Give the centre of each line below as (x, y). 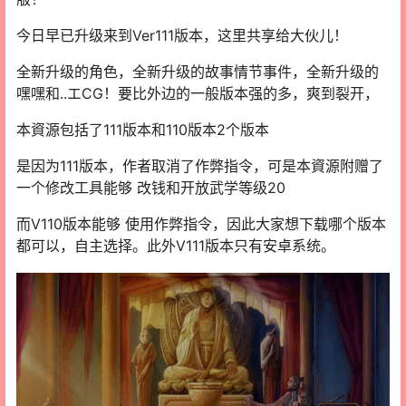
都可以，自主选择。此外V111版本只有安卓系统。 (176, 245)
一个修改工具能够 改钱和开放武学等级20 (151, 187)
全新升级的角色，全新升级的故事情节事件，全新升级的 (198, 71)
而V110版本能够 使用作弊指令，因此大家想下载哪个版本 (201, 223)
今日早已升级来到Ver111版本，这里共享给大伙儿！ (182, 35)
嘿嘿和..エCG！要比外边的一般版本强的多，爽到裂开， (198, 93)
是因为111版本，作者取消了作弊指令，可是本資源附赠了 (200, 165)
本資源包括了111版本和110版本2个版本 (143, 129)
